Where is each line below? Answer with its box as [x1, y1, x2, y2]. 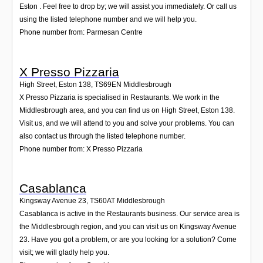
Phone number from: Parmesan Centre [19, 28, 143, 37]
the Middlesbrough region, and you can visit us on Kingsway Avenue [19, 222, 237, 231]
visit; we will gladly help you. [19, 248, 109, 257]
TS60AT [90, 196, 115, 205]
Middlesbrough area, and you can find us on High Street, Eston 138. [19, 106, 235, 114]
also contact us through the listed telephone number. [19, 131, 186, 140]
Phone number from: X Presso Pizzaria [19, 144, 143, 153]
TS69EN [95, 80, 122, 89]
